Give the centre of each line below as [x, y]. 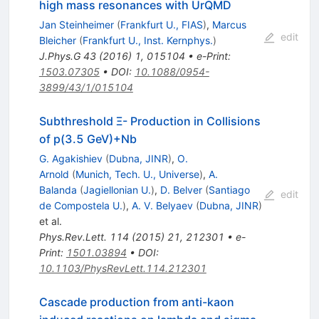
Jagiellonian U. [117, 190]
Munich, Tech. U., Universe [137, 174]
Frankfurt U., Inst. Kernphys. [147, 41]
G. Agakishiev [70, 159]
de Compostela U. [80, 206]
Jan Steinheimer [76, 25]
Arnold [54, 174]
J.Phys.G [59, 56]
